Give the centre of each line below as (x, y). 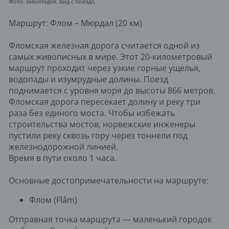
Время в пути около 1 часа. (63, 158)
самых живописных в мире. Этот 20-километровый (110, 56)
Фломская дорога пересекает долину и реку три (105, 101)
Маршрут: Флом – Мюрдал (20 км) (75, 23)
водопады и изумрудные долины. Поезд (88, 79)
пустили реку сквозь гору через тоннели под (98, 135)
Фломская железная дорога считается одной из (104, 45)
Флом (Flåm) (53, 200)
